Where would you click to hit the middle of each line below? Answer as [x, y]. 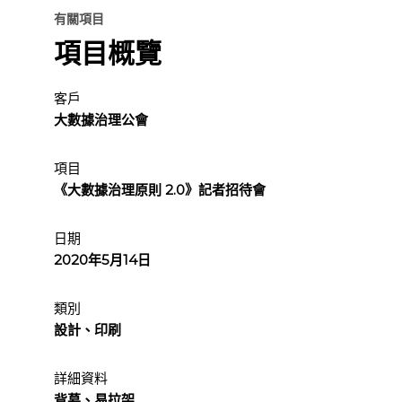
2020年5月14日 [102, 259]
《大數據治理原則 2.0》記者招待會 [160, 189]
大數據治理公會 [101, 119]
